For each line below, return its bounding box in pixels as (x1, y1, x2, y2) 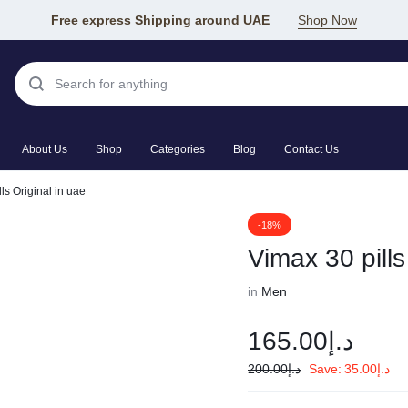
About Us (22, 143, 67, 156)
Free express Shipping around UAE (51, 12, 270, 27)
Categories (150, 143, 205, 156)
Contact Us (284, 143, 339, 156)
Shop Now (298, 12, 357, 27)
